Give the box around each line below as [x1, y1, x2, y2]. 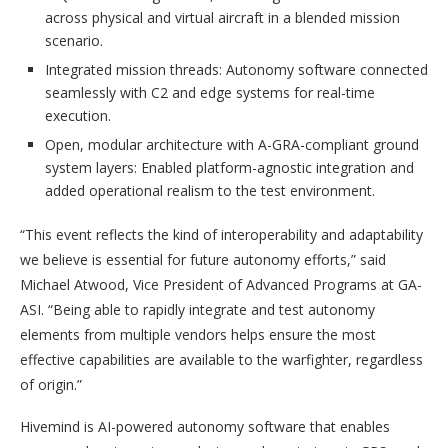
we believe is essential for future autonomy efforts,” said [20, 250, 386, 269]
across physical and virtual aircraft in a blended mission [45, 8, 400, 27]
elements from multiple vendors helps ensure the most [20, 325, 376, 344]
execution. [45, 106, 115, 125]
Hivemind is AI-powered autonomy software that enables [20, 417, 390, 436]
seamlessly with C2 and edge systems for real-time [45, 83, 375, 102]
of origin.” [20, 375, 86, 394]
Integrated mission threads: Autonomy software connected [45, 60, 428, 79]
